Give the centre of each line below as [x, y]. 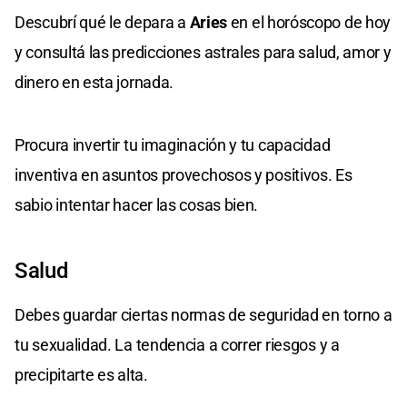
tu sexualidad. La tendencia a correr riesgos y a [177, 344]
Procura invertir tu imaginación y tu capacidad [173, 144]
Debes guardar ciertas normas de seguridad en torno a [203, 314]
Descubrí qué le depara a [102, 22]
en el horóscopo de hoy [309, 22]
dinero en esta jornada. [94, 82]
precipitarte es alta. [81, 374]
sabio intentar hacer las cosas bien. [137, 204]
